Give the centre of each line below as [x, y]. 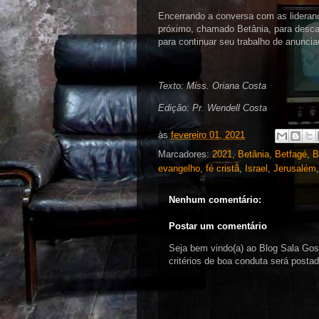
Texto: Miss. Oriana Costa [214, 86]
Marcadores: [185, 154]
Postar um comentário [218, 226]
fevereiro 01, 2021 [208, 135]
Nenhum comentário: [215, 199]
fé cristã [223, 168]
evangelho [179, 168]
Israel [256, 168]
